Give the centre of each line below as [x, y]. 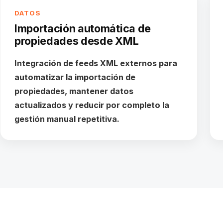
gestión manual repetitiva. [67, 119]
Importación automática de [83, 29]
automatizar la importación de [75, 77]
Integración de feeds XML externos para [96, 63]
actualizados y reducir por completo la [92, 105]
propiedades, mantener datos [74, 91]
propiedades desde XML [77, 41]
